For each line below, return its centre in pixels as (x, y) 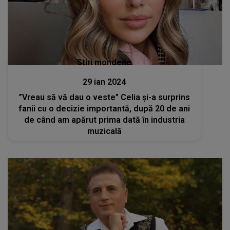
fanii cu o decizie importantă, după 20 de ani (104, 108)
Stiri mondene (104, 62)
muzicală (104, 131)
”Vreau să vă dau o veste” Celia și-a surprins (104, 97)
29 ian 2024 (104, 82)
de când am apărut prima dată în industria (104, 120)
